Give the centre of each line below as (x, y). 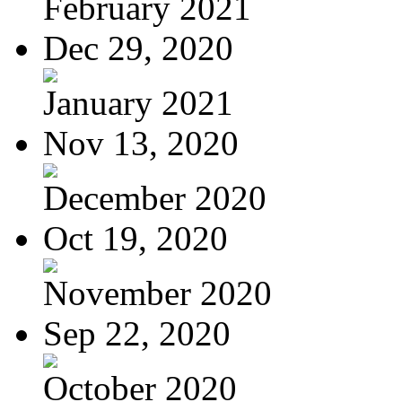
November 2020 (157, 293)
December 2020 (155, 197)
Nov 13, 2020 (141, 143)
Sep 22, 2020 (137, 333)
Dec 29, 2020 (138, 48)
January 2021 (138, 102)
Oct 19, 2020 (135, 238)
